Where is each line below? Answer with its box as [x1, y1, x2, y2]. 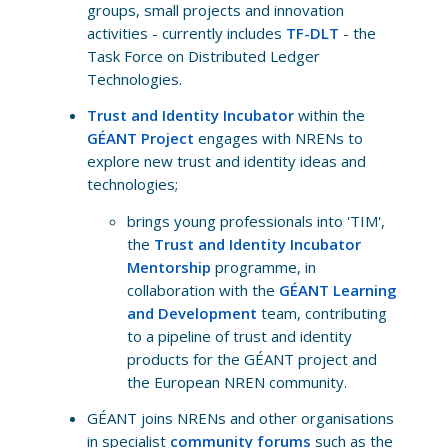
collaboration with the [126, 279, 279, 300]
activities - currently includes [86, 22, 286, 43]
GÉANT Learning [278, 279, 397, 300]
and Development [126, 302, 257, 323]
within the [293, 105, 365, 126]
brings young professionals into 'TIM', [126, 210, 385, 231]
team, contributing [256, 302, 387, 323]
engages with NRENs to [193, 128, 363, 149]
